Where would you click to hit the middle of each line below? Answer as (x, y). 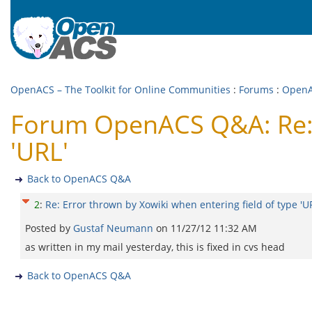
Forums (256, 89)
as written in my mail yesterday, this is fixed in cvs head (155, 247)
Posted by (49, 228)
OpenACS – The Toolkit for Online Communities (120, 89)
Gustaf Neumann (115, 228)
